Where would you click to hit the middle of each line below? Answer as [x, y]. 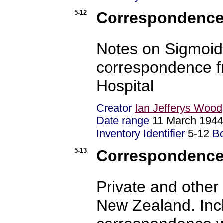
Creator [114, 108]
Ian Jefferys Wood [178, 108]
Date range [123, 121]
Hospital [125, 85]
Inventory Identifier [142, 134]
